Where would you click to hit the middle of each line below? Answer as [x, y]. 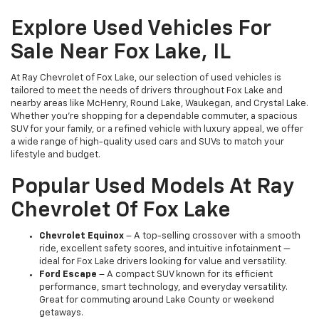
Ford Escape [68, 274]
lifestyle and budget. [56, 155]
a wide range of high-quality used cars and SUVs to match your [147, 142]
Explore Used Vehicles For [141, 29]
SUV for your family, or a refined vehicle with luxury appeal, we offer [157, 129]
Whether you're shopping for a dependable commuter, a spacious [154, 116]
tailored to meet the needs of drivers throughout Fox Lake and [147, 90]
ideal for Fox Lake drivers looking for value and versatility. [163, 261]
